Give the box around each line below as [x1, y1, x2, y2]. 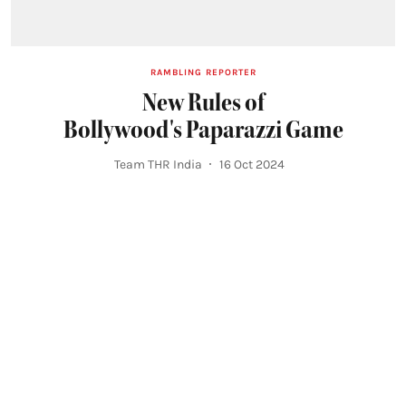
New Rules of [141, 86, 265, 118]
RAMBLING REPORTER [150, 66, 256, 78]
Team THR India [114, 156, 202, 172]
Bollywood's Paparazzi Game [63, 113, 343, 145]
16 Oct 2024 [219, 156, 285, 172]
